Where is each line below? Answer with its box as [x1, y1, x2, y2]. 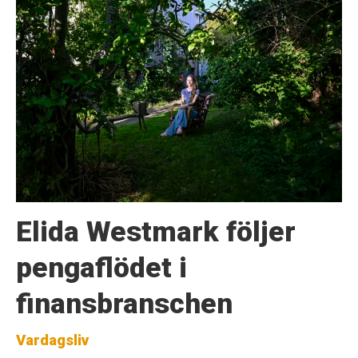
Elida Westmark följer [15, 215, 296, 249]
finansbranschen [15, 287, 233, 321]
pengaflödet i [15, 251, 187, 285]
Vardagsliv [15, 332, 89, 350]
